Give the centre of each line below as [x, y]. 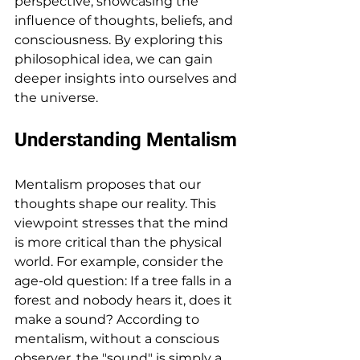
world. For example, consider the [121, 261]
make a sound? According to [108, 319]
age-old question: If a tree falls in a [125, 280]
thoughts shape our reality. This [117, 203]
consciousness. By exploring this [120, 39]
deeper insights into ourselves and [127, 78]
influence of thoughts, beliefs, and [125, 20]
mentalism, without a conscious [119, 338]
